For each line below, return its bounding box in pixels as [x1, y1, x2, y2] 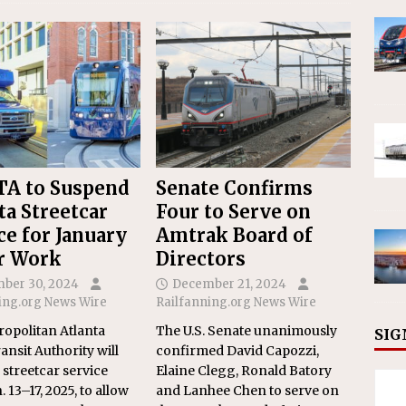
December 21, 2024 [172, 276, 287, 293]
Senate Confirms [156, 177, 314, 200]
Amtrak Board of [156, 224, 314, 247]
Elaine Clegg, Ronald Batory [156, 362, 333, 380]
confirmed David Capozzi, [156, 343, 320, 360]
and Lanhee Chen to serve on [156, 382, 340, 400]
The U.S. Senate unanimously [156, 323, 338, 340]
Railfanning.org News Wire [156, 295, 317, 311]
